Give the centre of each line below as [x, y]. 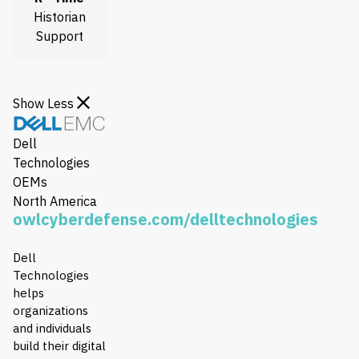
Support [59, 36]
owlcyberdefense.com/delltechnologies [165, 220]
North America [55, 202]
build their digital [59, 346]
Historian [59, 17]
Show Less [45, 104]
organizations [50, 311]
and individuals [52, 329]
